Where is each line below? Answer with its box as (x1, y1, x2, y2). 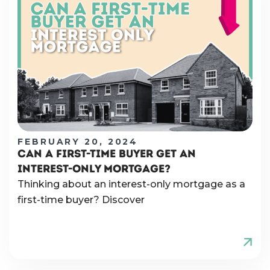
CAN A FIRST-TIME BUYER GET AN (17, 147, 196, 161)
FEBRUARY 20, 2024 (17, 136, 139, 148)
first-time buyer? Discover (17, 194, 145, 206)
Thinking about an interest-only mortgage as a (17, 178, 245, 190)
